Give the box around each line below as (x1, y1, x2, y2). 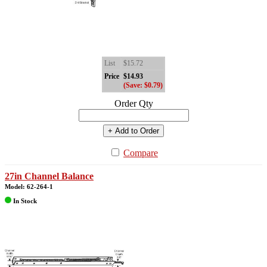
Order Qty (114, 98, 153, 109)
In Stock (11, 197, 37, 204)
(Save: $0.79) (123, 81, 163, 90)
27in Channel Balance (5, 171, 94, 182)
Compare (123, 148, 158, 159)
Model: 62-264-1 (5, 183, 53, 191)
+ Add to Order (108, 126, 159, 136)
